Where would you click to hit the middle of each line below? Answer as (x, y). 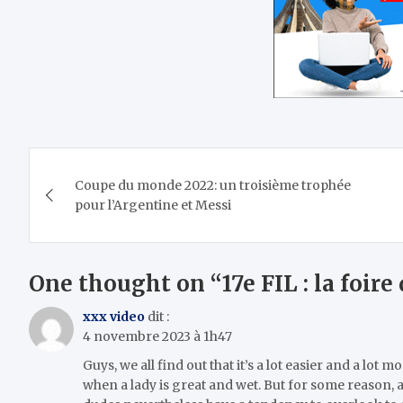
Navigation (105, 165)
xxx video (114, 317)
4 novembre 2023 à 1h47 (157, 336)
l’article (80, 238)
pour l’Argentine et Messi (153, 205)
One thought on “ (125, 284)
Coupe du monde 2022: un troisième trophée (213, 185)
